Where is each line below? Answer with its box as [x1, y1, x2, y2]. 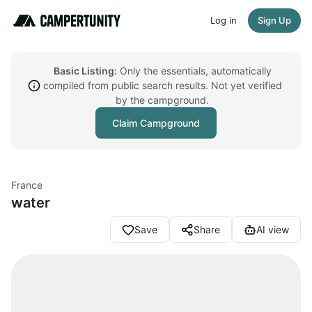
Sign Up [258, 15, 291, 26]
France [11, 179, 42, 191]
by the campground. [116, 94, 209, 106]
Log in [210, 15, 237, 26]
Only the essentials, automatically [116, 65, 272, 77]
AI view [256, 224, 289, 235]
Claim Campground [112, 117, 200, 129]
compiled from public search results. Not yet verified [42, 79, 282, 91]
